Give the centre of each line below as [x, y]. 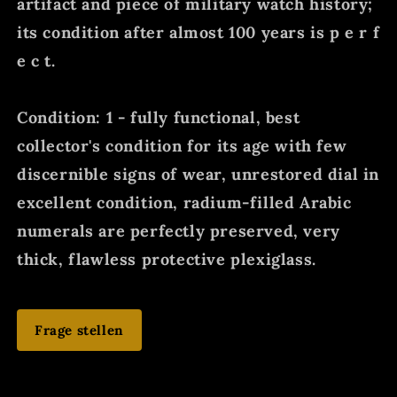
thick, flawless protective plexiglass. [167, 259]
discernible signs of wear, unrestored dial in [198, 174]
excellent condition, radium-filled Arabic [184, 202]
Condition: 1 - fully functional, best [159, 117]
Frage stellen [79, 330]
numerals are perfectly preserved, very [179, 230]
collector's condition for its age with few [182, 145]
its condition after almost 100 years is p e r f [198, 32]
